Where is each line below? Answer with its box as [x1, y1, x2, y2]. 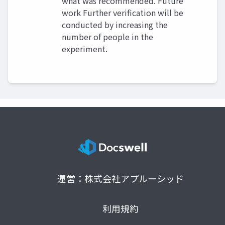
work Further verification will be [62, 7, 183, 19]
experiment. [62, 43, 107, 55]
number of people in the [62, 31, 153, 43]
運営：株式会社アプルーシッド [57, 171, 184, 185]
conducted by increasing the [62, 19, 168, 31]
